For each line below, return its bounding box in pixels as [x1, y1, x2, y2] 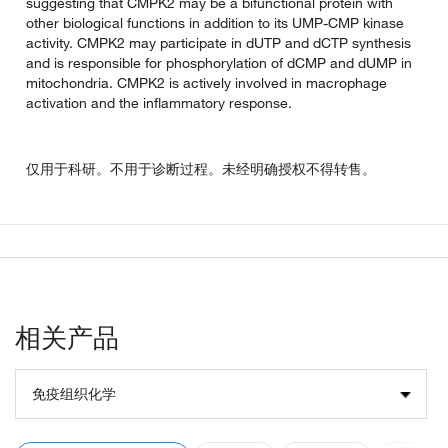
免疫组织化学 [32, 384, 116, 403]
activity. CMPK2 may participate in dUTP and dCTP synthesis [26, 33, 411, 52]
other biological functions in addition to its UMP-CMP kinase [26, 13, 404, 32]
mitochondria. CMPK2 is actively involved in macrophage [26, 73, 387, 92]
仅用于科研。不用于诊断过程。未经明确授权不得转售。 [26, 159, 376, 178]
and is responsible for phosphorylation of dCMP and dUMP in [26, 53, 412, 72]
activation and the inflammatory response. [26, 93, 292, 112]
